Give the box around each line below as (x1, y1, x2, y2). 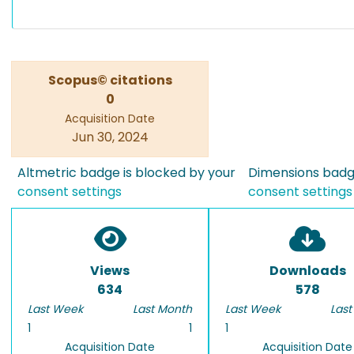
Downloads (269, 262, 346, 280)
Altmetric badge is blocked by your (17, 164, 235, 182)
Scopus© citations (47, 71, 172, 89)
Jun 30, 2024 (71, 128, 149, 146)
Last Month (133, 301, 192, 317)
